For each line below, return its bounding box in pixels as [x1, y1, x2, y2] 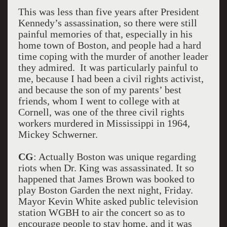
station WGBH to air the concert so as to [18, 207, 185, 218]
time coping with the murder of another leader [18, 51, 208, 62]
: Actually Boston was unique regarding [33, 151, 196, 162]
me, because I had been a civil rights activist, [18, 73, 204, 84]
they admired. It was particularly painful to [18, 62, 198, 73]
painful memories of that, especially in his [18, 28, 193, 40]
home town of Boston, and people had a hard [18, 40, 201, 51]
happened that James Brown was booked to [18, 173, 195, 184]
